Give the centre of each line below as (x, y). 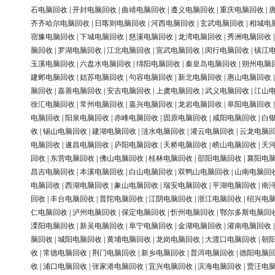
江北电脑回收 (129, 51)
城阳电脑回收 (80, 240)
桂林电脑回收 (171, 159)
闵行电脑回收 (227, 51)
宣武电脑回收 (178, 51)
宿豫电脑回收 (53, 37)
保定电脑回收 (144, 213)
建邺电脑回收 (53, 78)
